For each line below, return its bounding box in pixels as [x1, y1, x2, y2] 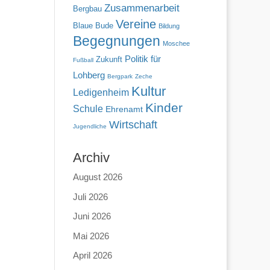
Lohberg [72, 70, 105, 80]
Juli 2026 [72, 191, 108, 202]
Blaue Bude [72, 21, 113, 30]
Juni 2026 [72, 211, 111, 221]
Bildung [158, 22, 180, 30]
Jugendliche [72, 123, 107, 130]
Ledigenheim [72, 87, 129, 98]
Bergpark [107, 73, 133, 80]
